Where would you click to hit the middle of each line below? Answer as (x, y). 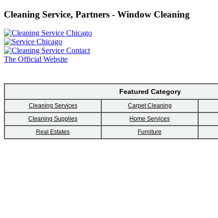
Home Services (150, 119)
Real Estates (53, 132)
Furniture (150, 132)
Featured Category (150, 92)
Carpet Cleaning (150, 106)
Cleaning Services (53, 106)
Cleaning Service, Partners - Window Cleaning (97, 14)
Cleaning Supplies (53, 119)
